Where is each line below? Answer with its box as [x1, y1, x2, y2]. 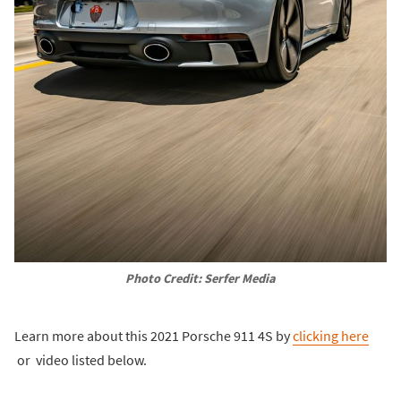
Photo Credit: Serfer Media [125, 269, 276, 286]
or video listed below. [14, 351, 147, 370]
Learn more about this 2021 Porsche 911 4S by [14, 327, 293, 346]
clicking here [293, 327, 369, 346]
